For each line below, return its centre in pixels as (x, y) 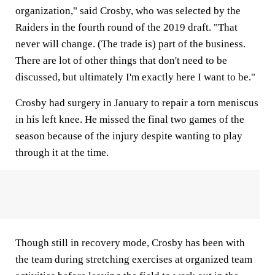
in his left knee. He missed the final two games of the (130, 119)
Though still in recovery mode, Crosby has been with (130, 243)
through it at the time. (62, 153)
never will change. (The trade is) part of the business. (130, 44)
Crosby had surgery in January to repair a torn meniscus (137, 103)
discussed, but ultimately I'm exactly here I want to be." (135, 77)
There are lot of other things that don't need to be (121, 60)
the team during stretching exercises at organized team (134, 259)
